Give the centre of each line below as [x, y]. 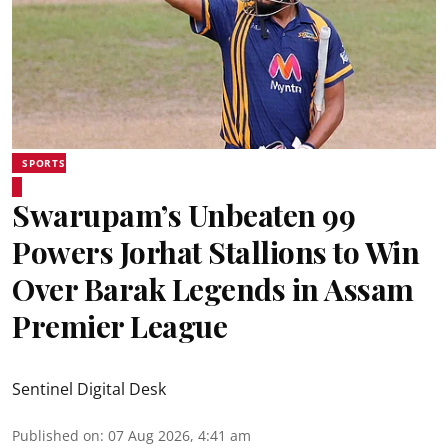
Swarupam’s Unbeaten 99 [183, 215]
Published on [56, 435]
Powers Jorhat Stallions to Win [215, 252]
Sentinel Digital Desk [89, 389]
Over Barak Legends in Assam [213, 289]
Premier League [119, 326]
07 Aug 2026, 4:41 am [179, 435]
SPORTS [44, 163]
